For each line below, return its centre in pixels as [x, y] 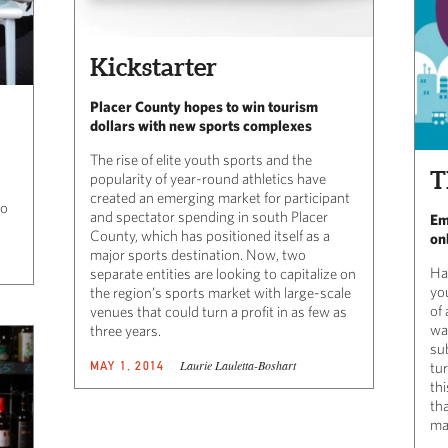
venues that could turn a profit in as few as [218, 312]
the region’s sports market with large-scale [220, 293]
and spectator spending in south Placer [209, 217]
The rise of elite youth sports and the [201, 160]
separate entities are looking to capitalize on [223, 274]
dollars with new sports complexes [201, 126]
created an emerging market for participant [220, 198]
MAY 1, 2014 [127, 366]
